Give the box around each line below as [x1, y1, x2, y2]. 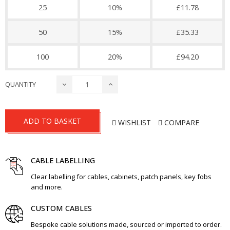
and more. [31, 182, 63, 191]
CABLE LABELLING [31, 156, 95, 165]
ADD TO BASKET [24, 116, 81, 126]
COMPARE [164, 117, 199, 127]
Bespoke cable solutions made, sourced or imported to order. [31, 220, 222, 229]
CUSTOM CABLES [31, 203, 92, 213]
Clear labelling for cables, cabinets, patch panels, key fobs [31, 172, 212, 181]
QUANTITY [5, 80, 36, 89]
